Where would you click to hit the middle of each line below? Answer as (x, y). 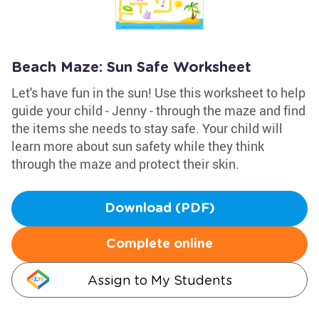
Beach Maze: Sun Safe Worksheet (131, 68)
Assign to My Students (159, 280)
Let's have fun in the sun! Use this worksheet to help (158, 93)
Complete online (159, 244)
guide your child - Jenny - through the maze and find (158, 110)
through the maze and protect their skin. (125, 164)
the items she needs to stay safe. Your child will (147, 128)
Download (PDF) (159, 209)
